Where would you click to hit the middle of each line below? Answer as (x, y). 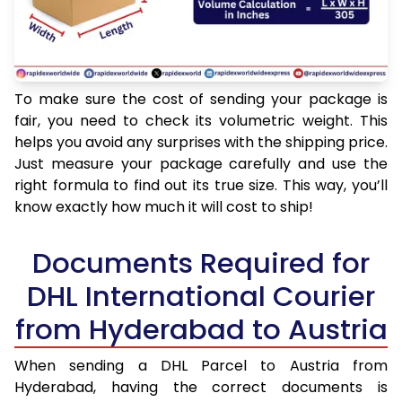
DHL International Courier (201, 297)
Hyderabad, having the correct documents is (201, 388)
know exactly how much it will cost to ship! (164, 207)
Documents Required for (201, 263)
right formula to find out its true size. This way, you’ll (201, 186)
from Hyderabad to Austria (201, 330)
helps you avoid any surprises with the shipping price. (201, 143)
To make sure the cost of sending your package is (201, 100)
